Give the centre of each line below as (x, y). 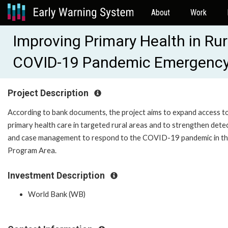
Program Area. (33, 150)
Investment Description (57, 175)
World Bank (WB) (57, 194)
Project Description (49, 93)
